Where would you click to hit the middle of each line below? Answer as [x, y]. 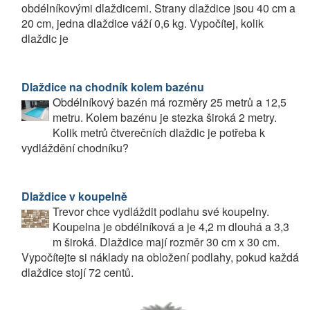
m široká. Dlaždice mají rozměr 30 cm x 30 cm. [166, 242]
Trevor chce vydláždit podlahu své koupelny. [161, 211]
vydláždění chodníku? [75, 148]
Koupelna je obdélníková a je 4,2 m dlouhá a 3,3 [171, 227]
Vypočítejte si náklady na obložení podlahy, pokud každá [160, 257]
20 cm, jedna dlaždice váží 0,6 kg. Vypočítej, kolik [143, 23]
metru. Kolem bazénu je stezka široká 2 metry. [165, 117]
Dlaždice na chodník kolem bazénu [113, 87]
